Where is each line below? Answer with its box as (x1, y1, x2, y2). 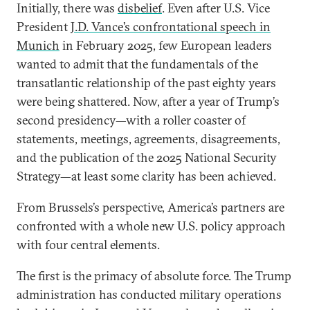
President (17, 19, 71, 35)
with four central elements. (17, 237, 160, 253)
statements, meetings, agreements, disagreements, (17, 131, 280, 147)
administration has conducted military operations (17, 286, 282, 302)
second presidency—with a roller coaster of (17, 112, 246, 128)
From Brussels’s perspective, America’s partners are (17, 199, 284, 215)
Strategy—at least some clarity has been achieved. (17, 168, 276, 184)
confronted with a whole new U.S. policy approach (17, 218, 286, 234)
